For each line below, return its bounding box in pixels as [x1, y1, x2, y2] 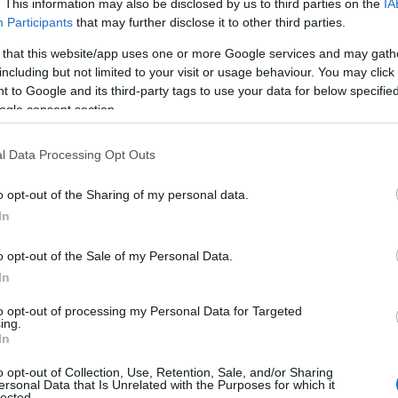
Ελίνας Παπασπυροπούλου [54, 11, 235, 26]
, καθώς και [235, 11, 301, 26]
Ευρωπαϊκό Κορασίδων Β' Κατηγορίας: [47, 192, 293, 209]
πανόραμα [47, 227, 111, 244]
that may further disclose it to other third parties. [73, 14, 346, 29]
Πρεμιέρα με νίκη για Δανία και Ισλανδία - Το [47, 210, 333, 227]
